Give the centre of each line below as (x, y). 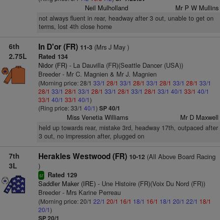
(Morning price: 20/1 (66, 201)
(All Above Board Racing (180, 156)
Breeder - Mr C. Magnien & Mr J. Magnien (97, 74)
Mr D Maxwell (199, 117)
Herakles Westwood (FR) (82, 156)
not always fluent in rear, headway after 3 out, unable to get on (126, 18)
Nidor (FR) (53, 65)
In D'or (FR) (58, 47)
